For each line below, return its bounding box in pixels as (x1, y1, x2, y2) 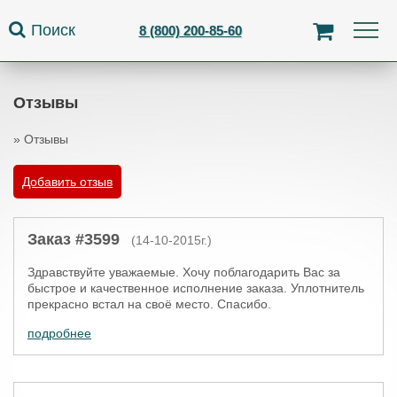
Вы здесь (13, 158, 101, 178)
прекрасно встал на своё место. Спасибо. (27, 297, 271, 311)
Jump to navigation (145, 3, 252, 17)
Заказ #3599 (27, 230, 120, 248)
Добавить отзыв (22, 175, 113, 189)
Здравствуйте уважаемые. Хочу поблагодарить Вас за (27, 265, 340, 279)
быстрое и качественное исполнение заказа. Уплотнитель (27, 281, 364, 295)
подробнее (27, 326, 91, 340)
